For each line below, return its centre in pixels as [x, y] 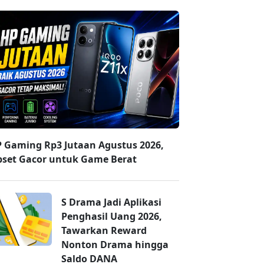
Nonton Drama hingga [115, 245]
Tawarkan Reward [104, 231]
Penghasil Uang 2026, [112, 217]
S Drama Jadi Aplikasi [111, 202]
